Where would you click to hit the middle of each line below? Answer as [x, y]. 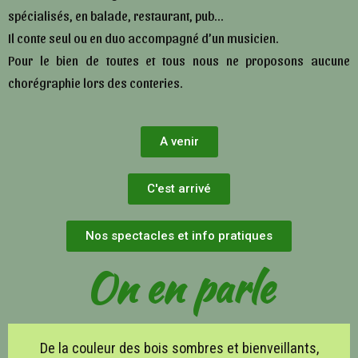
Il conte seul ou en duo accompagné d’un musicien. [143, 38]
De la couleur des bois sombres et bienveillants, [179, 348]
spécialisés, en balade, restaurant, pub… [115, 15]
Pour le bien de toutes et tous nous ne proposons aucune [179, 60]
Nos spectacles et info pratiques [179, 235]
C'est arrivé [179, 188]
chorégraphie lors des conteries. [95, 82]
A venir [179, 141]
